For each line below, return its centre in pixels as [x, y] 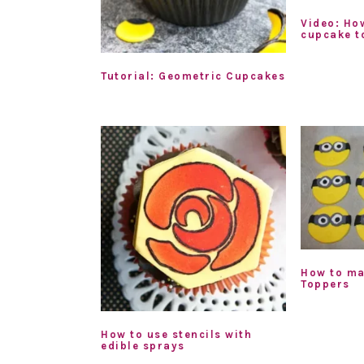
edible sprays [143, 345]
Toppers [325, 284]
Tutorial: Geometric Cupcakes [193, 76]
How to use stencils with [176, 334]
